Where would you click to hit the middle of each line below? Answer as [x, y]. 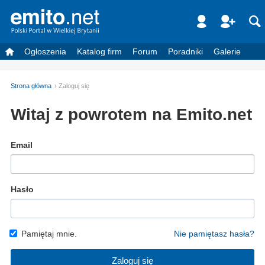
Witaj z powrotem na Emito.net [131, 114]
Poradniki [185, 51]
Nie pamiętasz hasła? [214, 233]
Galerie [227, 51]
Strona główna [31, 85]
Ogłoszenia [45, 51]
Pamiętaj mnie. [49, 233]
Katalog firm [99, 51]
